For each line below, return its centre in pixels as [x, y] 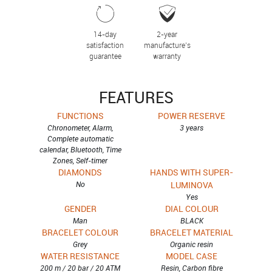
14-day [105, 34]
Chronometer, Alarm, [80, 127]
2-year [167, 34]
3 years [192, 127]
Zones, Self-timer [80, 160]
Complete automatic [80, 138]
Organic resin [192, 244]
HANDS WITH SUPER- [192, 172]
